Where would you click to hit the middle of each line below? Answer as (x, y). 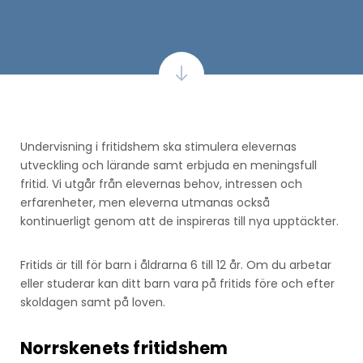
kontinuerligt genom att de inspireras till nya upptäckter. (179, 221)
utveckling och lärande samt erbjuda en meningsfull (169, 165)
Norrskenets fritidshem (124, 348)
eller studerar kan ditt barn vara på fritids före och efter (177, 283)
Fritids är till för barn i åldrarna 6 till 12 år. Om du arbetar (176, 265)
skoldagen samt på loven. (93, 302)
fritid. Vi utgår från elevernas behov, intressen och (161, 184)
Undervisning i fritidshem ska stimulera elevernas (158, 146)
